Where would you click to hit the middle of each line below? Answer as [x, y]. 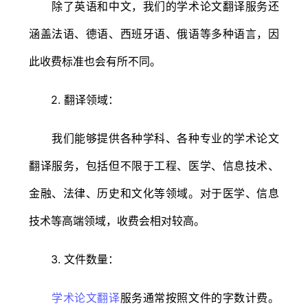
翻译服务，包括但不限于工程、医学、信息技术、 [154, 165]
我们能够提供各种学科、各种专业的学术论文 [154, 138]
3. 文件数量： [74, 259]
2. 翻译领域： [74, 99]
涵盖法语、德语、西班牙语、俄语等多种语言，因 [154, 33]
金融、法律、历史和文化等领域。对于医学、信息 [154, 193]
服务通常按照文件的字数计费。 [200, 297]
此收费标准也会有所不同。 [95, 61]
